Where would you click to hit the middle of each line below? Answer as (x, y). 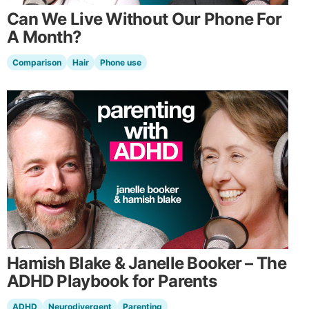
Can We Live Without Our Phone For (144, 19)
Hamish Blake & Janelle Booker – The (147, 263)
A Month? (44, 37)
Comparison (37, 63)
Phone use (121, 63)
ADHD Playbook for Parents (112, 281)
